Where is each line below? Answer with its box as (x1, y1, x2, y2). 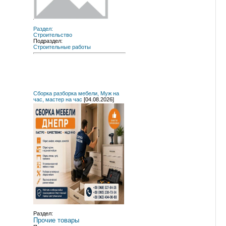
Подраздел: (33, 37, 63, 44)
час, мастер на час (33, 96, 82, 102)
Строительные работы (33, 43, 91, 50)
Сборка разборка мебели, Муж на (33, 90, 119, 96)
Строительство (33, 31, 72, 38)
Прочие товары (33, 216, 79, 224)
